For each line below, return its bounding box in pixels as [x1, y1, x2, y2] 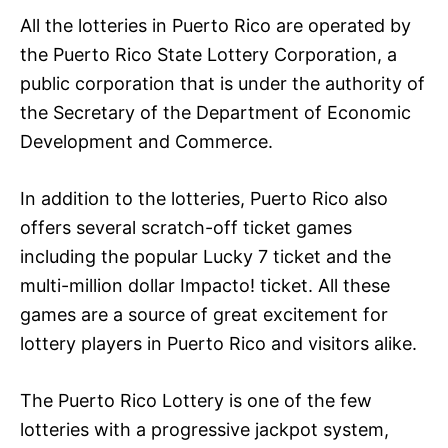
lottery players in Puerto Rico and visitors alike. [20, 332, 417, 354]
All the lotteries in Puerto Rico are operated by [20, 14, 411, 36]
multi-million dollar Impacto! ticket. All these [20, 274, 390, 296]
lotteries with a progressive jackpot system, [20, 418, 389, 440]
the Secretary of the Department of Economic [20, 101, 411, 123]
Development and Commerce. [20, 130, 273, 152]
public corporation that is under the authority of [20, 72, 425, 94]
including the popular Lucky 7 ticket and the [20, 245, 391, 267]
